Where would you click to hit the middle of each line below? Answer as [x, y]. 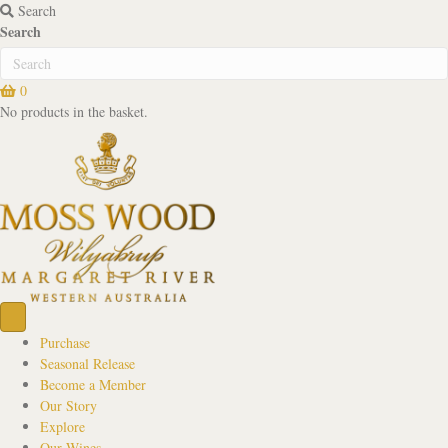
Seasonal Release [87, 363]
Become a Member [93, 384]
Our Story [68, 405]
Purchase [65, 342]
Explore [62, 426]
